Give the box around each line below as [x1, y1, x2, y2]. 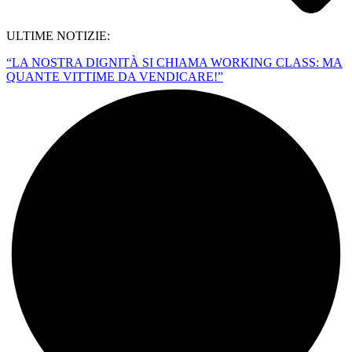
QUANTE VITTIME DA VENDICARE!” [6, 69, 223, 83]
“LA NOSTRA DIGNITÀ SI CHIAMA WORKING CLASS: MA [6, 55, 343, 69]
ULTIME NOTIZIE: [6, 28, 110, 42]
